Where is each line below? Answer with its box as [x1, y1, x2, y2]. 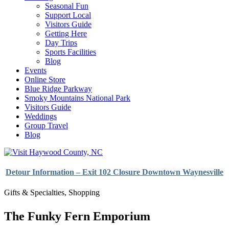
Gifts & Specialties [4, 188, 64, 197]
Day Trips [45, 38, 77, 47]
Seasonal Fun [45, 2, 88, 10]
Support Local [45, 11, 91, 19]
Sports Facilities [45, 48, 96, 56]
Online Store [25, 75, 65, 84]
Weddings [25, 112, 57, 121]
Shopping [68, 188, 100, 197]
